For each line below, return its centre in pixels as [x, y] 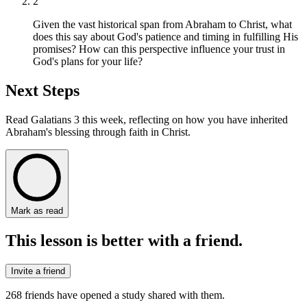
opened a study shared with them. [151, 295]
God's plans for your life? [88, 62]
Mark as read [37, 211]
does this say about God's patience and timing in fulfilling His [165, 37]
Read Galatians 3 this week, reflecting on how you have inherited [147, 120]
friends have [51, 295]
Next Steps [42, 91]
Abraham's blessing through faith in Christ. [98, 132]
